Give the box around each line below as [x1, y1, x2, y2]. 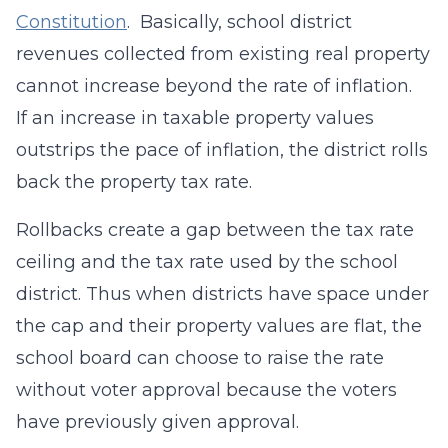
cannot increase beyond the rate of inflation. [16, 75, 417, 97]
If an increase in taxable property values [16, 107, 374, 129]
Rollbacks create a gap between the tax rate [16, 219, 414, 241]
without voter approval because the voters [16, 379, 397, 401]
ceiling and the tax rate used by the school [16, 251, 398, 273]
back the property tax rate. [16, 171, 252, 193]
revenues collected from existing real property [16, 43, 430, 65]
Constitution [16, 11, 127, 33]
